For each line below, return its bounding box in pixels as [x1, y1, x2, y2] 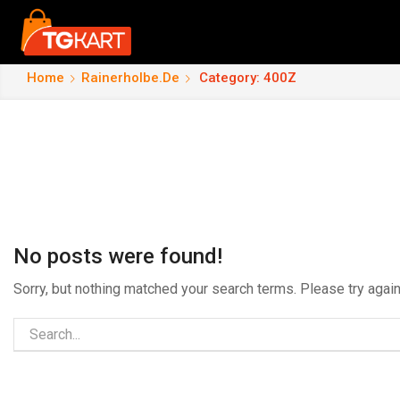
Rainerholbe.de [80, 70, 179, 86]
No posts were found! [13, 244, 222, 269]
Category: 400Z [198, 70, 296, 86]
